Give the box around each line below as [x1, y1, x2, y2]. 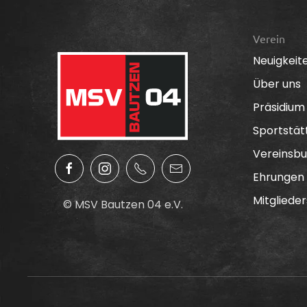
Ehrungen [252, 169, 304, 185]
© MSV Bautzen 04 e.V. [62, 197, 183, 213]
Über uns [252, 75, 301, 92]
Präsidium [252, 99, 305, 115]
